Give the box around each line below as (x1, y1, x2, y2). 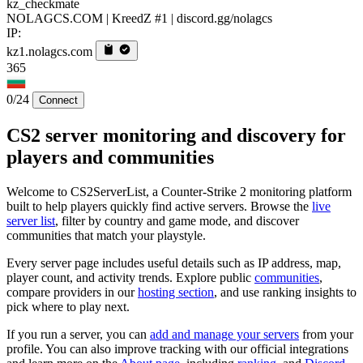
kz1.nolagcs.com (6, 44, 92, 58)
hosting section (138, 284, 214, 299)
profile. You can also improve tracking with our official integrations (6, 341, 348, 356)
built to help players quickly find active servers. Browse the (6, 199, 312, 213)
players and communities (6, 146, 214, 168)
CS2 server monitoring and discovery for (6, 124, 346, 146)
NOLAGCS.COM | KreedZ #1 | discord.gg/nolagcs (6, 11, 272, 25)
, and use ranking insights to (214, 284, 357, 299)
